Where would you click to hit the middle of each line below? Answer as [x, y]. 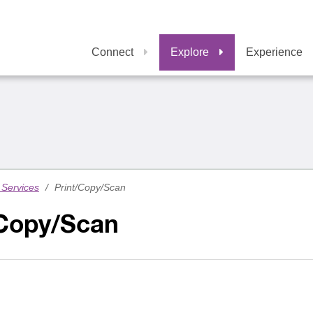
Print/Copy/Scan [90, 187]
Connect [112, 52]
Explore [190, 52]
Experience [274, 52]
